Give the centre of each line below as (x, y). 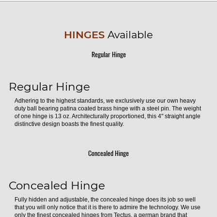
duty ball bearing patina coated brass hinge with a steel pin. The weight (108, 108)
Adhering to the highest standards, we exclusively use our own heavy (105, 101)
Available (129, 34)
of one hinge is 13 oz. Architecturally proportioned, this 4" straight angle (107, 116)
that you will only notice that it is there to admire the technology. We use (107, 207)
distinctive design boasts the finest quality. (69, 124)
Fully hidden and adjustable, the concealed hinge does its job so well (105, 199)
